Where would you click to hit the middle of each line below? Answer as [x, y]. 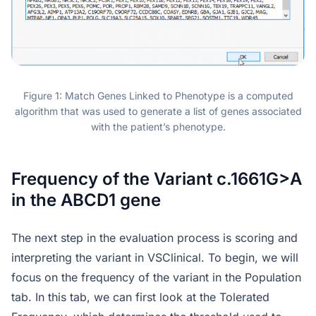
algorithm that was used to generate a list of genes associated [158, 111]
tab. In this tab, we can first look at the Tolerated [140, 297]
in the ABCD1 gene [86, 200]
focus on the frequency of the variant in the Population [156, 278]
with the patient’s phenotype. [158, 127]
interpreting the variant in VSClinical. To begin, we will [155, 258]
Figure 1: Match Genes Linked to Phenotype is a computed [158, 96]
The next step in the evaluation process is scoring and [154, 238]
